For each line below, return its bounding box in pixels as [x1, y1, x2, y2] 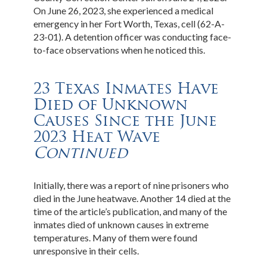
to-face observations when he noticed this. [33, 44, 206, 55]
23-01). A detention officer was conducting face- [33, 30, 232, 42]
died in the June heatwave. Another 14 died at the [33, 192, 231, 204]
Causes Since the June [33, 110, 218, 130]
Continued [33, 142, 128, 162]
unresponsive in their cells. [33, 244, 139, 256]
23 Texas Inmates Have [33, 78, 219, 98]
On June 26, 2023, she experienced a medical [33, 4, 214, 16]
